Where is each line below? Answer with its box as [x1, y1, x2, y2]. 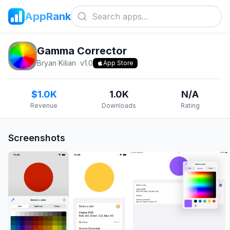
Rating [180, 102, 200, 109]
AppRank [25, 10, 71, 23]
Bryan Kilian [37, 59, 76, 67]
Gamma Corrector [37, 45, 127, 57]
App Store [103, 59, 133, 67]
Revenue [30, 102, 58, 109]
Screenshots [8, 132, 65, 143]
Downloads [102, 102, 137, 109]
